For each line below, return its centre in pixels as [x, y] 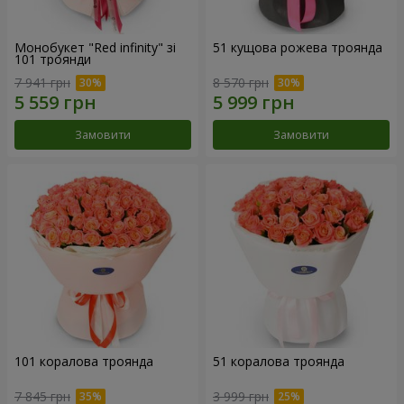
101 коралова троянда [84, 361]
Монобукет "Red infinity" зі [95, 48]
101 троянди [53, 60]
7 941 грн [42, 82]
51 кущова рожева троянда [298, 48]
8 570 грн [241, 82]
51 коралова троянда [279, 361]
